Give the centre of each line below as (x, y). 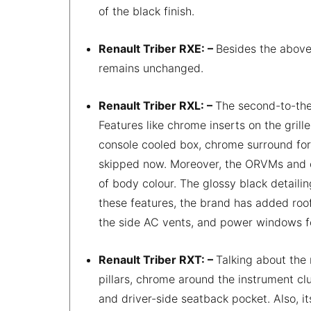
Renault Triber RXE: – (157, 48)
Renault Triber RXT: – (157, 259)
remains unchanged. (154, 68)
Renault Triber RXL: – (157, 105)
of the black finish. (148, 11)
